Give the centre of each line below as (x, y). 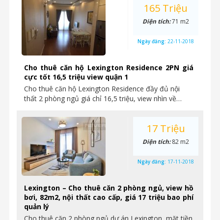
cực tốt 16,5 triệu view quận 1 (76, 77)
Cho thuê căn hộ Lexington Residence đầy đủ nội (102, 89)
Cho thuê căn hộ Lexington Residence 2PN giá (109, 68)
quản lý (37, 206)
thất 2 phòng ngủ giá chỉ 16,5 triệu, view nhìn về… (103, 98)
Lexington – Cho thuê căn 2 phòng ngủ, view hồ (109, 188)
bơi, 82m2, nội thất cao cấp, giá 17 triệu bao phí (109, 197)
